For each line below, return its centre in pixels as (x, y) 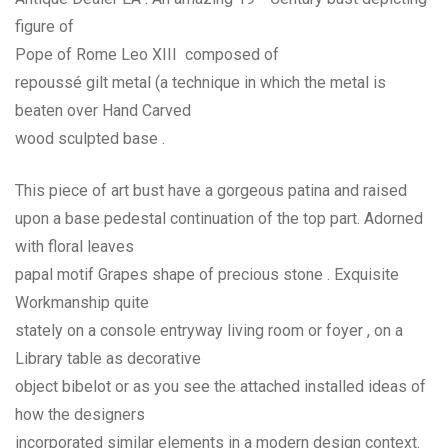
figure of (44, 26)
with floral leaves (74, 246)
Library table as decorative (108, 358)
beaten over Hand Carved (103, 110)
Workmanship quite (82, 302)
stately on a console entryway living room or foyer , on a (209, 330)
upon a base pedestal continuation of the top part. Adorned (219, 218)
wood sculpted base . (90, 138)
